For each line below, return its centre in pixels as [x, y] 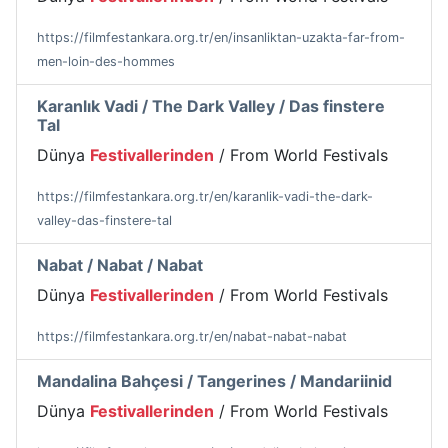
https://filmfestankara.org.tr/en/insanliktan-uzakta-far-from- [221, 38]
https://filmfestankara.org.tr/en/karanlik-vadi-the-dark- [205, 197]
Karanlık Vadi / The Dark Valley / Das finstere [211, 106]
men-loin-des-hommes [106, 62]
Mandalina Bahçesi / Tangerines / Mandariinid [214, 381]
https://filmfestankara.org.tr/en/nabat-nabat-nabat [192, 337]
